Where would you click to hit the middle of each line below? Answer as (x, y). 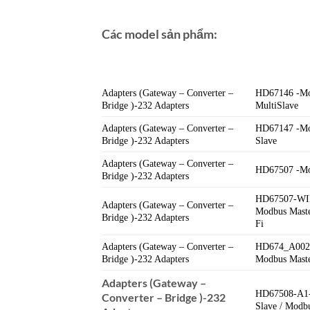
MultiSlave (277, 105)
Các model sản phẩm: (159, 34)
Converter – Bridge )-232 (164, 297)
